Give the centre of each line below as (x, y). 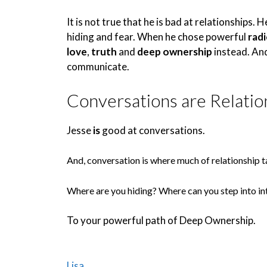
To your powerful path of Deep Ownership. (161, 220)
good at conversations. (153, 130)
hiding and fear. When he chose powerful (157, 37)
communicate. (98, 66)
